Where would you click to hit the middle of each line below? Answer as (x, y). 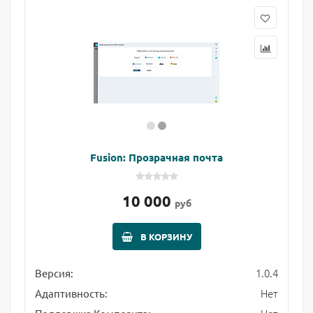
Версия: (54, 273)
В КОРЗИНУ (166, 236)
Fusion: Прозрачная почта (156, 157)
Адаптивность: (71, 293)
